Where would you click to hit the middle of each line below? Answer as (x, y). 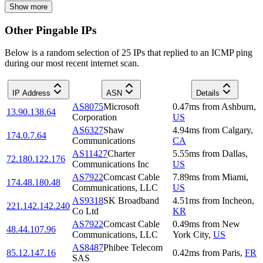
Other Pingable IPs (50, 30)
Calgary (236, 130)
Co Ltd (85, 211)
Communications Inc (111, 164)
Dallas (234, 154)
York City (190, 235)
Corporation (95, 117)
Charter (121, 154)
